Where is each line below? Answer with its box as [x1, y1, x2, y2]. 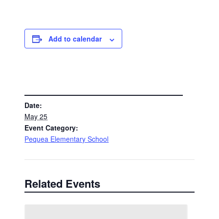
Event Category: [24, 122, 79, 132]
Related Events [24, 175, 101, 192]
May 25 [24, 111, 48, 121]
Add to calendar [48, 34, 102, 44]
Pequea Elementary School [24, 133, 109, 144]
